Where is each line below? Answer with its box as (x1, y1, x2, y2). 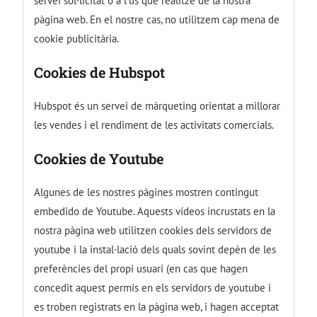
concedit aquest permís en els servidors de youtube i (34, 280, 272, 294)
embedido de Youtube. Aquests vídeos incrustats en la (34, 204, 276, 218)
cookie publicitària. (34, 31, 120, 45)
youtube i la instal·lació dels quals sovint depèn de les (34, 242, 277, 256)
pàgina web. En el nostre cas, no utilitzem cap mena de (34, 12, 280, 26)
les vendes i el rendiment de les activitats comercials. (34, 117, 275, 132)
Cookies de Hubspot (34, 62, 166, 81)
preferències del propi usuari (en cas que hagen (34, 261, 248, 275)
